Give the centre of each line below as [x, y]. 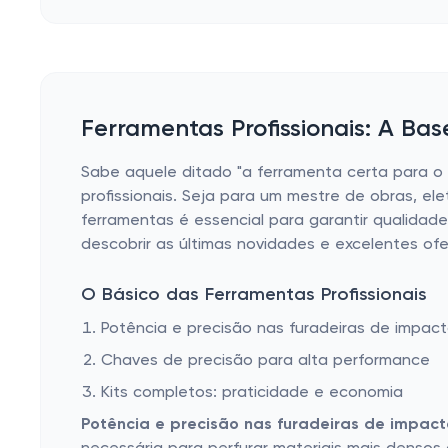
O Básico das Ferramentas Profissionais [254, 295]
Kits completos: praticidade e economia [252, 393]
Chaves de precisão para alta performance [265, 361]
